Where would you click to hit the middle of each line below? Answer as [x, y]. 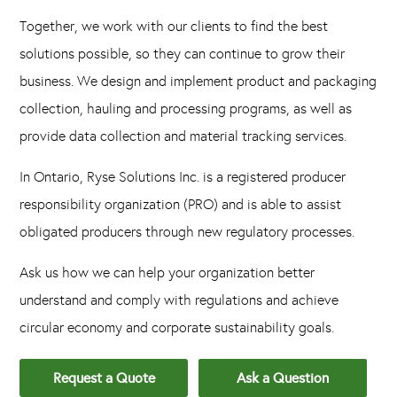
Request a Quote [104, 378]
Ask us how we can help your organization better [167, 272]
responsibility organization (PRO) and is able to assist [181, 204]
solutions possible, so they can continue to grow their [183, 53]
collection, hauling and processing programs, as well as [186, 108]
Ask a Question [282, 378]
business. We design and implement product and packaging [198, 81]
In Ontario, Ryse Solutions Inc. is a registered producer [183, 176]
